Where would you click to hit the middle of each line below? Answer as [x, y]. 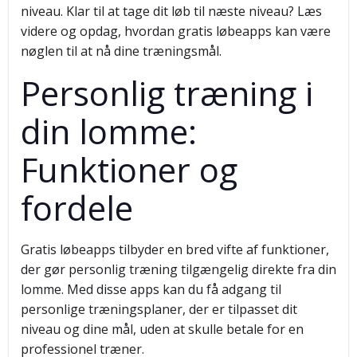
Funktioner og [129, 169]
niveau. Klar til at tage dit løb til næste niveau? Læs [171, 11]
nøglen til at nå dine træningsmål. [121, 51]
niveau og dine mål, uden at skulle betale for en [162, 329]
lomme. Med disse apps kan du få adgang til [151, 289]
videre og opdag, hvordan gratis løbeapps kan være [176, 31]
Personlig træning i [167, 93]
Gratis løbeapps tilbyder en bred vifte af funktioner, [175, 249]
